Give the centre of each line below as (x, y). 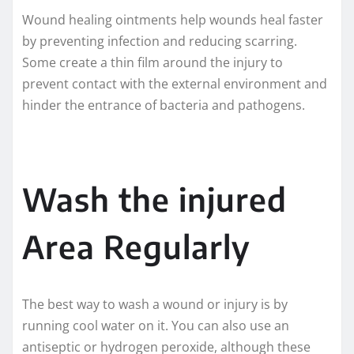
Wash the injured (154, 200)
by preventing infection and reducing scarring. (160, 41)
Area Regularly (136, 247)
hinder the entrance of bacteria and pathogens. (164, 105)
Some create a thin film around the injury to (153, 63)
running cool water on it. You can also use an (156, 326)
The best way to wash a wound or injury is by (155, 305)
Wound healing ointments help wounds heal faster (173, 20)
